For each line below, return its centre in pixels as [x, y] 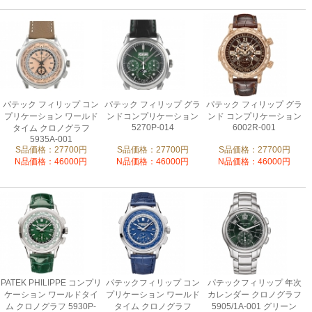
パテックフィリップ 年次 [254, 283]
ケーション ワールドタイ [51, 295]
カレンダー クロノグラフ [254, 295]
